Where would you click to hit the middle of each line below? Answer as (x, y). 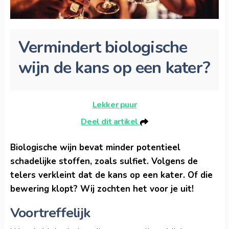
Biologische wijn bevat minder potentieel (95, 147)
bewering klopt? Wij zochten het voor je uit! (102, 189)
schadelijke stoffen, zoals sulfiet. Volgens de (104, 161)
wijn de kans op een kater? (114, 67)
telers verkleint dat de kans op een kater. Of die (111, 175)
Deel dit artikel (110, 121)
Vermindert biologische (103, 47)
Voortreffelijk (50, 212)
